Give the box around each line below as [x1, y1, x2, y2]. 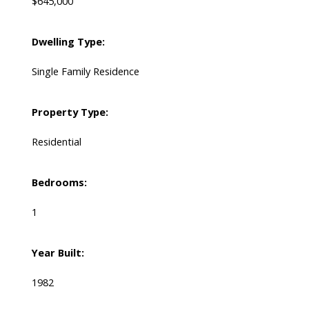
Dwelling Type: [31, 34, 105, 49]
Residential [31, 134, 81, 149]
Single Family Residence [31, 64, 139, 79]
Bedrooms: [31, 175, 87, 190]
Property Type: [31, 105, 108, 119]
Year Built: [31, 246, 84, 260]
